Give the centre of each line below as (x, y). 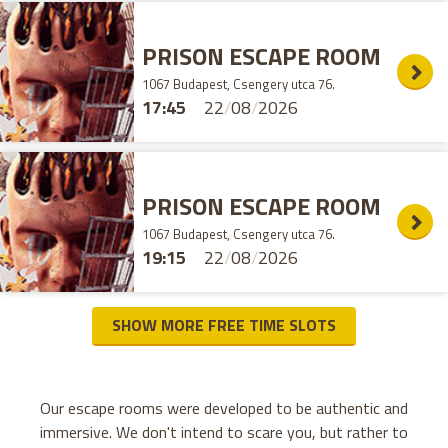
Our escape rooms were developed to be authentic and (224, 408)
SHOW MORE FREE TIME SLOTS (224, 325)
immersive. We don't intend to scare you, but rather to (224, 432)
